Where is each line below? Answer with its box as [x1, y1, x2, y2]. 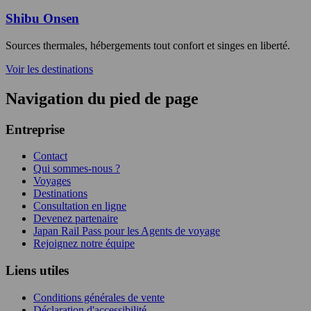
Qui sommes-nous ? [33, 162, 120, 175]
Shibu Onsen [6, 11, 79, 26]
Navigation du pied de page [6, 89, 199, 108]
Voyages [33, 175, 71, 187]
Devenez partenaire [33, 212, 118, 225]
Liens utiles [6, 263, 69, 278]
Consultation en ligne [33, 200, 126, 212]
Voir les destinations [6, 62, 93, 75]
